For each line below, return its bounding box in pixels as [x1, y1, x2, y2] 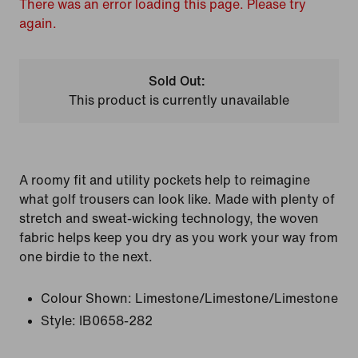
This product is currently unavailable [68, 93, 289, 107]
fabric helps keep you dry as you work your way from [19, 231, 338, 245]
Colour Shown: [41, 292, 132, 305]
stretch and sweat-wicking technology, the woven [19, 212, 319, 225]
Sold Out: [149, 74, 206, 88]
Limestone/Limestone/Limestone [135, 292, 338, 305]
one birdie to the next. [19, 250, 153, 264]
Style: [41, 314, 76, 328]
